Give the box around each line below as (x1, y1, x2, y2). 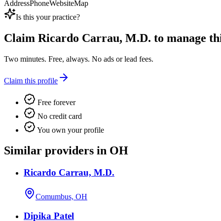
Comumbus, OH (36, 192, 87, 201)
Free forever (36, 98, 75, 107)
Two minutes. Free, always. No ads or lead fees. (4, 54, 153, 63)
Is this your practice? (16, 12, 80, 21)
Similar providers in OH (4, 144, 128, 157)
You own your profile (36, 125, 104, 134)
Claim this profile (4, 76, 58, 85)
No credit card (36, 111, 82, 120)
